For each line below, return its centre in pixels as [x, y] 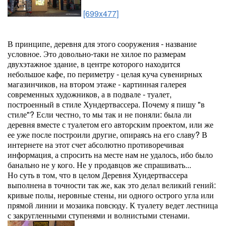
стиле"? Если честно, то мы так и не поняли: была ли [100, 114]
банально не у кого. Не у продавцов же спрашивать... [99, 165]
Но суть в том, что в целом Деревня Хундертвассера [98, 175]
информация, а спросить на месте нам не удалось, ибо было [110, 155]
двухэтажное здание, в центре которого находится [94, 64]
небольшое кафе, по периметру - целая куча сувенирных [105, 74]
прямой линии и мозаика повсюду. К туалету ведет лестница [113, 205]
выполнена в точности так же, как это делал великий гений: [112, 185]
